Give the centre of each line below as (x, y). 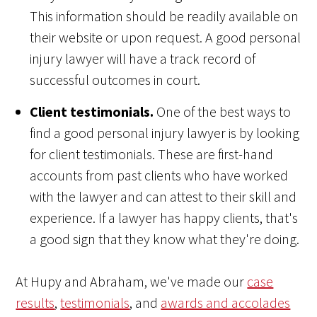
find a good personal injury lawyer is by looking (165, 133)
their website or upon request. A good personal (166, 38)
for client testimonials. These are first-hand (152, 154)
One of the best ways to (224, 112)
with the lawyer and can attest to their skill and (163, 197)
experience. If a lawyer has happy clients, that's (164, 218)
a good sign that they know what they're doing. (165, 239)
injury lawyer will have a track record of (143, 59)
